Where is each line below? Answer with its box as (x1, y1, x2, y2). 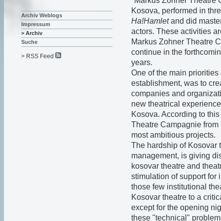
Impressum (21, 21, 50, 28)
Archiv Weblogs (21, 12, 62, 19)
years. (131, 58, 152, 67)
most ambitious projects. (131, 130, 216, 139)
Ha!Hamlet (131, 16, 169, 25)
